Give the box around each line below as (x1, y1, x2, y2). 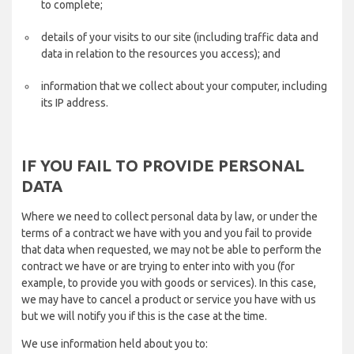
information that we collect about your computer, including (41, 80, 327, 92)
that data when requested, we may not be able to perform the (21, 243, 322, 256)
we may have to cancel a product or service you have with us (21, 293, 316, 306)
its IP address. (41, 96, 108, 109)
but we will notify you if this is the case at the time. (21, 310, 267, 322)
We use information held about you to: (21, 337, 208, 350)
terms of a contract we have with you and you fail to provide (21, 227, 312, 239)
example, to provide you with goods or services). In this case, (21, 277, 316, 289)
